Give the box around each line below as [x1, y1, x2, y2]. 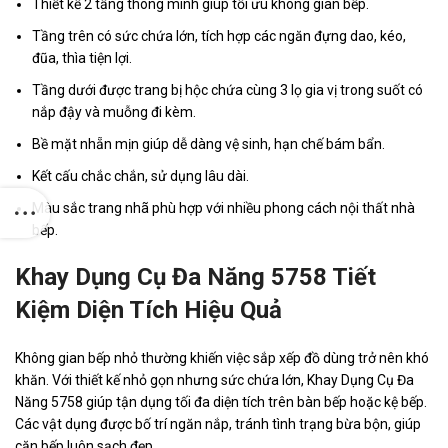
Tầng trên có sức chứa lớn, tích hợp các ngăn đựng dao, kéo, [32, 28, 406, 45]
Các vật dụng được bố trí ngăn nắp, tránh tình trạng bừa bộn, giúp [15, 416, 421, 433]
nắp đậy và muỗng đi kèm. [32, 104, 196, 121]
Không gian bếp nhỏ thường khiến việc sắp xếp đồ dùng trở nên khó [15, 350, 429, 367]
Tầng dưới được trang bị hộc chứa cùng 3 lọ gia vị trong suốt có [32, 82, 423, 99]
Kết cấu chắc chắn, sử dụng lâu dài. [32, 168, 249, 185]
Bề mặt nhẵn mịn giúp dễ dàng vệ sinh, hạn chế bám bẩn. [32, 136, 385, 153]
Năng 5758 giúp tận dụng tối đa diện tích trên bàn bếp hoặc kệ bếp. [15, 394, 427, 411]
